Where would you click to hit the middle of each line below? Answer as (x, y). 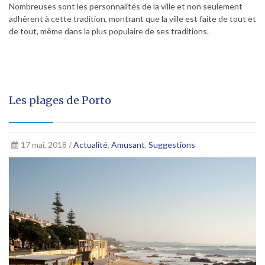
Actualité (90, 144)
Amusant (128, 144)
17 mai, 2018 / (47, 144)
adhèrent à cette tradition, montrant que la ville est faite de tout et (132, 18)
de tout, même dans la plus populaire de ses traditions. (109, 31)
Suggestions (172, 144)
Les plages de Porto (60, 100)
